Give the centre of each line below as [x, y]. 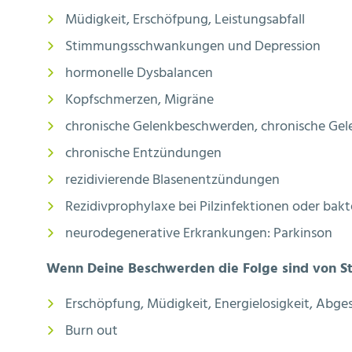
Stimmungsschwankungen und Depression [193, 46]
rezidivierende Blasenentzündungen [172, 180]
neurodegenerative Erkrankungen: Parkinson [199, 233]
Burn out [92, 331]
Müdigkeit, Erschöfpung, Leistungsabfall [185, 20]
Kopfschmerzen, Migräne [139, 100]
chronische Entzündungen [143, 153]
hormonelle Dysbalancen [139, 73]
